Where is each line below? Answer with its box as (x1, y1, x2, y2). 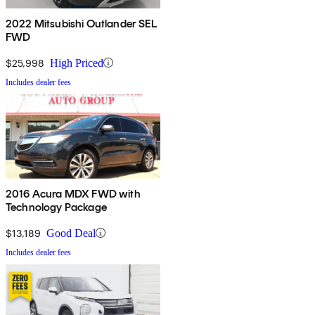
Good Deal (46, 226, 96, 239)
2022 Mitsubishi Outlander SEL (6, 16, 157, 30)
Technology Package (6, 200, 107, 214)
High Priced (50, 56, 103, 69)
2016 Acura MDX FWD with (6, 186, 141, 200)
